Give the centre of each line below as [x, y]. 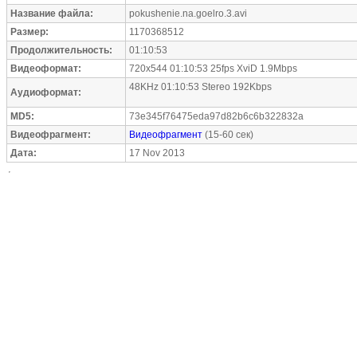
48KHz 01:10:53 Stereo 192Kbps [200, 87]
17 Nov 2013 [157, 153]
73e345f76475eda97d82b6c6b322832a [216, 116]
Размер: [29, 32]
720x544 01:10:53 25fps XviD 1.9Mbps [213, 69]
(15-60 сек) [228, 135]
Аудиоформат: [46, 92]
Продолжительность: [61, 50]
